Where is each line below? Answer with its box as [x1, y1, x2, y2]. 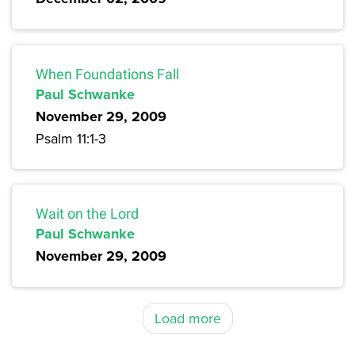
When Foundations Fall [36, 66, 179, 83]
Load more [154, 308, 221, 329]
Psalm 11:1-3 [36, 128, 106, 149]
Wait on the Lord [36, 205, 139, 223]
